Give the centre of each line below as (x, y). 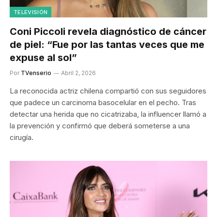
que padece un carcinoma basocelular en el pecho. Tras (103, 102)
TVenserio (36, 73)
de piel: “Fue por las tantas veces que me (107, 44)
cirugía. (22, 137)
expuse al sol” (43, 57)
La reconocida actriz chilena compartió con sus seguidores (108, 91)
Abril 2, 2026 (78, 73)
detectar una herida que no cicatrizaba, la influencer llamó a (108, 114)
